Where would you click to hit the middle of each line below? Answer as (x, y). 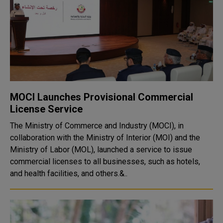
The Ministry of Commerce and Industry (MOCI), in (97, 126)
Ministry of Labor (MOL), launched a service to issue (101, 150)
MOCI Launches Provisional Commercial (102, 97)
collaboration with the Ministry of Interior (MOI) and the (105, 138)
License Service (46, 109)
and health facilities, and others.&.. (69, 173)
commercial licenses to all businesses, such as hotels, (105, 162)
